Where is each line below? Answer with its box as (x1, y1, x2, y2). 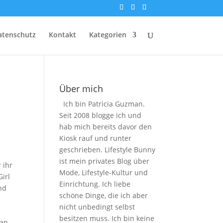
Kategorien (89, 30, 126, 39)
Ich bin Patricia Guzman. (63, 99, 145, 109)
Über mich (59, 83, 104, 95)
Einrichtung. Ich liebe (59, 179, 131, 189)
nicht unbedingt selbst (59, 202, 135, 212)
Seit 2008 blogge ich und (59, 111, 142, 120)
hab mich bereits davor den (59, 122, 152, 131)
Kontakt (48, 30, 76, 39)
